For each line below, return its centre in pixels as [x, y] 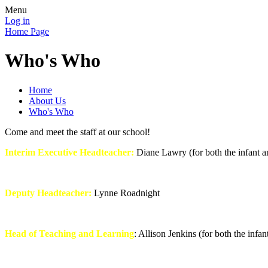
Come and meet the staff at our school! [77, 132]
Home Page [27, 31]
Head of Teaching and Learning [69, 233]
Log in [17, 21]
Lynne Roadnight [126, 193]
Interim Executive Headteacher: [69, 152]
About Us [47, 100]
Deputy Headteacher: [48, 193]
